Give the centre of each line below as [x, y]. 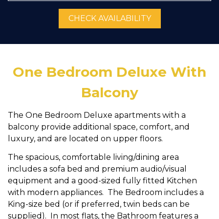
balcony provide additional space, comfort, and [99, 127]
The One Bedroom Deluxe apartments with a [97, 115]
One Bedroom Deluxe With [109, 72]
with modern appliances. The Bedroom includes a [106, 192]
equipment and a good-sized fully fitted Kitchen [102, 181]
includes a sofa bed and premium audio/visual [97, 169]
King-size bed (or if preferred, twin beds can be [99, 204]
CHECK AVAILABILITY [109, 18]
